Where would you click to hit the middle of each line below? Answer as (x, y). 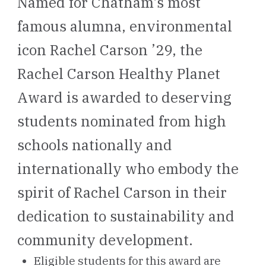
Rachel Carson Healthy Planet (118, 74)
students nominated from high (121, 121)
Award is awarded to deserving (124, 97)
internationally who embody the (128, 169)
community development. (107, 240)
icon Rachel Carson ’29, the (110, 50)
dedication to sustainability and (126, 216)
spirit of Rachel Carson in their (122, 192)
